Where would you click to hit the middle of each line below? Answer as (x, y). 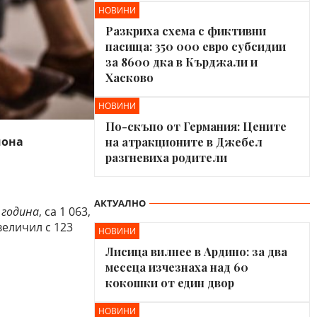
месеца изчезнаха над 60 (177, 267)
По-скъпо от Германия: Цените (196, 126)
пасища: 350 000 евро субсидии (196, 46)
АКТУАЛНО (120, 203)
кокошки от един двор (170, 283)
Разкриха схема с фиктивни (186, 31)
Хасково (129, 77)
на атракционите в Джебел (184, 142)
